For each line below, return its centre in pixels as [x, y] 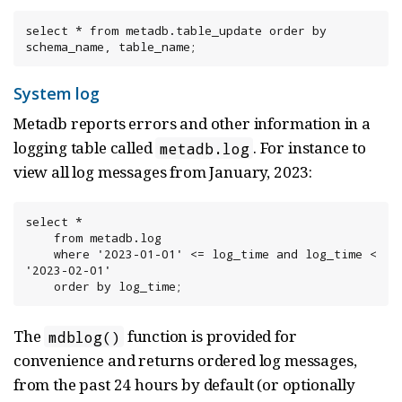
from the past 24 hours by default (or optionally [184, 385]
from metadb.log [39, 238]
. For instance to [310, 148]
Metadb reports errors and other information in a [192, 124]
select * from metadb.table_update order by [176, 31]
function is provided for [210, 336]
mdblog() [84, 336]
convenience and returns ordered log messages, [185, 361]
